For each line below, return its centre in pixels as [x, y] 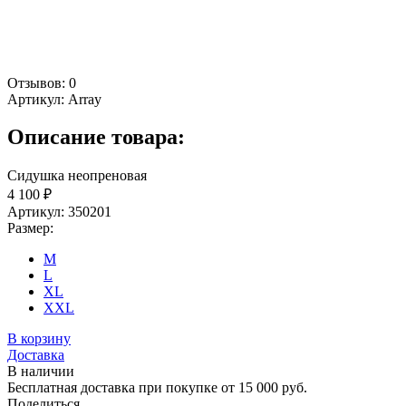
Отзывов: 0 [42, 82]
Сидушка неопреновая [77, 176]
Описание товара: [96, 137]
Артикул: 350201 [59, 212]
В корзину [39, 339]
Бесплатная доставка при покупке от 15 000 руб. [157, 388]
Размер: [30, 228]
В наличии [41, 372]
